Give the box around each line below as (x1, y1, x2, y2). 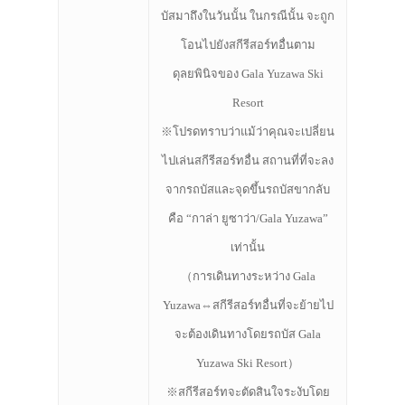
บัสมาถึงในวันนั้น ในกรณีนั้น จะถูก (161, 9, 334, 24)
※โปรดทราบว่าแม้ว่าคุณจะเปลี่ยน (161, 125, 334, 139)
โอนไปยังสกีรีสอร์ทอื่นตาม (180, 38, 316, 52)
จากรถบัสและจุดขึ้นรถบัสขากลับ (165, 183, 330, 197)
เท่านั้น (231, 240, 265, 255)
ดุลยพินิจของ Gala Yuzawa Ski (172, 67, 324, 81)
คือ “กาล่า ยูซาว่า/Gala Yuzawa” (167, 212, 328, 226)
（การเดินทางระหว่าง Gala (180, 269, 316, 284)
